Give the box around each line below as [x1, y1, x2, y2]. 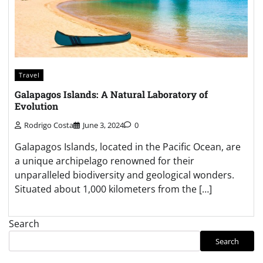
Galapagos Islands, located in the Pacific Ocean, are [15, 140, 241, 154]
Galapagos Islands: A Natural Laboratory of [15, 87, 208, 100]
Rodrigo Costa [24, 120, 73, 131]
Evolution [15, 99, 58, 112]
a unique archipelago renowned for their [15, 154, 194, 168]
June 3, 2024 [83, 120, 124, 131]
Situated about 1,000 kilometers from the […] [15, 183, 212, 196]
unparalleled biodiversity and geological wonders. [15, 168, 234, 182]
